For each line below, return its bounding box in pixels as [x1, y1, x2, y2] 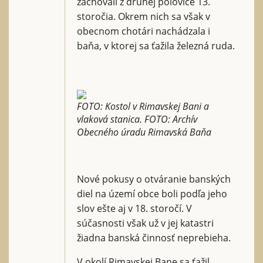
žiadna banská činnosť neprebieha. [77, 231, 231, 244]
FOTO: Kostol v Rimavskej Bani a [77, 99, 209, 113]
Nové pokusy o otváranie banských [77, 172, 231, 186]
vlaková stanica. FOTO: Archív [77, 112, 197, 126]
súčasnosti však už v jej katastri [77, 216, 214, 230]
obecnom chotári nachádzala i [77, 24, 210, 38]
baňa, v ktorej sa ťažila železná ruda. [77, 39, 235, 52]
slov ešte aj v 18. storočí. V [77, 201, 192, 215]
